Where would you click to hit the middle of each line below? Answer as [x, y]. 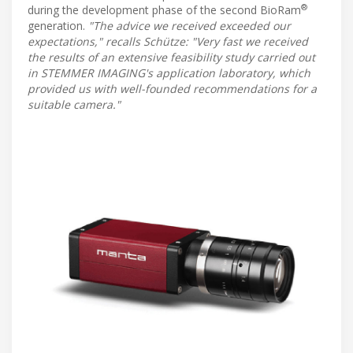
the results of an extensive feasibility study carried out [171, 57]
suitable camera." [74, 104]
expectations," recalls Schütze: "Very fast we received [168, 41]
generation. [58, 25]
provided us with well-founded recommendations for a [172, 88]
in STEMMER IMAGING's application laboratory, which [169, 72]
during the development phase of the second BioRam [164, 9]
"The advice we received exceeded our [190, 25]
